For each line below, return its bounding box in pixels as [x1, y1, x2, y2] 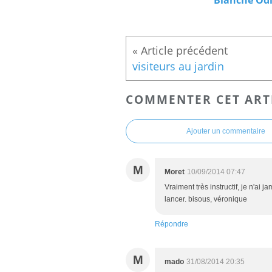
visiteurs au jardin [132, 58, 224, 73]
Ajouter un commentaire [186, 127, 265, 136]
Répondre [155, 220, 188, 229]
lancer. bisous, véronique [165, 195, 247, 204]
